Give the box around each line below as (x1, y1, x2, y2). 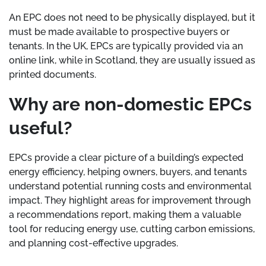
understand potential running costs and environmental (9, 180, 252, 192)
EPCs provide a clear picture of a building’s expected (9, 152, 243, 163)
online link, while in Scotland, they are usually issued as (9, 55, 255, 66)
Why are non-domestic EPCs (9, 94, 252, 115)
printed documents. (9, 69, 96, 80)
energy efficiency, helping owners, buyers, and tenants (9, 166, 247, 178)
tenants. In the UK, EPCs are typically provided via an (9, 40, 243, 52)
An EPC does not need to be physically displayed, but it (9, 12, 255, 23)
